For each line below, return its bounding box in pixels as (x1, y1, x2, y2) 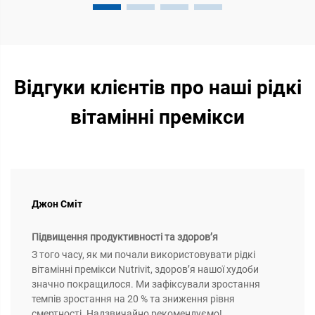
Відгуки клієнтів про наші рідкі (13, 76, 302, 100)
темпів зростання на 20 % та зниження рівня (32, 293, 235, 305)
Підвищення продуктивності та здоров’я (32, 231, 218, 243)
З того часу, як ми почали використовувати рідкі (32, 249, 255, 261)
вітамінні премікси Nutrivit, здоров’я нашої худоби (32, 264, 259, 276)
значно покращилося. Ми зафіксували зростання (32, 278, 260, 290)
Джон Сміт (32, 198, 82, 210)
